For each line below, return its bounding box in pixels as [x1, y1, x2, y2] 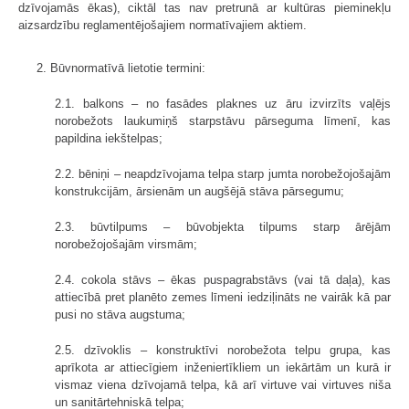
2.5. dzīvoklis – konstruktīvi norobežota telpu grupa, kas [55, 342, 391, 357]
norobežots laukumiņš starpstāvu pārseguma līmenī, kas [55, 113, 391, 128]
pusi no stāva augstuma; [55, 307, 185, 321]
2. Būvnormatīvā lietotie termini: [37, 60, 205, 75]
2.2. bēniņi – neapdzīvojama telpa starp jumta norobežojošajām [55, 166, 391, 181]
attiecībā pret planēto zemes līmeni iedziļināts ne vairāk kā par [55, 289, 391, 304]
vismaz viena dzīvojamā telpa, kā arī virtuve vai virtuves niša [55, 377, 391, 392]
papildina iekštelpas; [55, 131, 163, 145]
